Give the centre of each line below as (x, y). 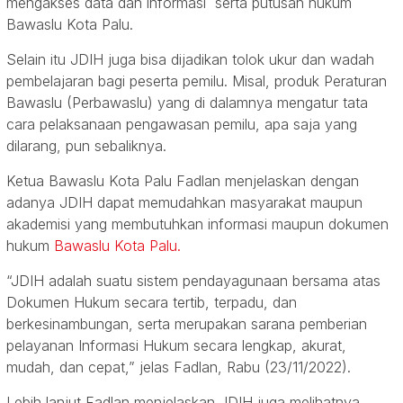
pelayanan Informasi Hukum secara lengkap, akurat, (176, 346)
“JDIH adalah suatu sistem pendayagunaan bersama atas (193, 281)
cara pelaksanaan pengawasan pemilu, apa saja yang (182, 125)
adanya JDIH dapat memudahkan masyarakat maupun (184, 203)
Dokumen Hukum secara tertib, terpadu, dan (152, 303)
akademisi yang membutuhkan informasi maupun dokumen (197, 224)
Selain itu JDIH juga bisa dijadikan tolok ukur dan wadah (190, 60)
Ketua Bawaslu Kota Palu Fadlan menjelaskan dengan (183, 181)
